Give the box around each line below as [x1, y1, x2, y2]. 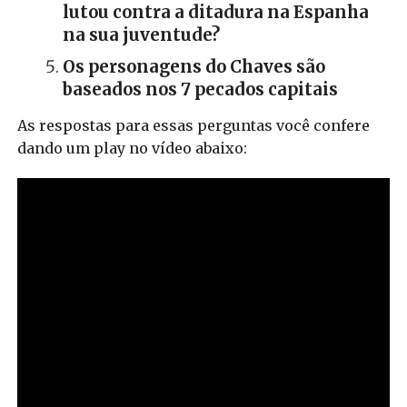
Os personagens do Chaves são [62, 55, 325, 77]
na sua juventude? [62, 24, 220, 45]
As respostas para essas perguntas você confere [16, 115, 370, 134]
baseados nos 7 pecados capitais [62, 78, 338, 100]
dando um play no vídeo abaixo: [16, 138, 247, 157]
